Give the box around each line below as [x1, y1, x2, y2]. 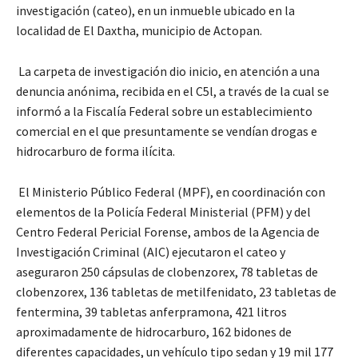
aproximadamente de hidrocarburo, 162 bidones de [16, 324, 292, 340]
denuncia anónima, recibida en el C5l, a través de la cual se [16, 83, 329, 100]
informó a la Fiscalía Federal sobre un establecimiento [16, 103, 312, 120]
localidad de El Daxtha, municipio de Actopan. [16, 22, 265, 39]
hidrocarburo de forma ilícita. [16, 143, 177, 160]
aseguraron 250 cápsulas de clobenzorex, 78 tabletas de [16, 264, 318, 280]
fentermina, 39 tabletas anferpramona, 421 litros [16, 304, 287, 320]
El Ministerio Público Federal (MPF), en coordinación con [16, 184, 325, 201]
